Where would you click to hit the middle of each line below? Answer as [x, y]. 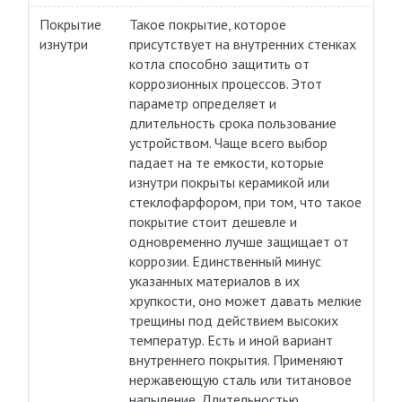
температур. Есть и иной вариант [231, 340]
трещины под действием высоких [233, 320]
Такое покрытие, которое [207, 24]
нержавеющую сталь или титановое [240, 380]
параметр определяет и [202, 103]
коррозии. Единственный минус [227, 261]
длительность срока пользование [232, 123]
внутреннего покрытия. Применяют [236, 360]
